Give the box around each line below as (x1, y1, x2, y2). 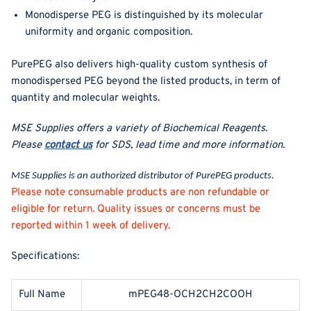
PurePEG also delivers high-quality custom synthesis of (11, 58, 267, 72)
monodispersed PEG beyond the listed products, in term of (11, 74, 280, 88)
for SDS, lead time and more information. (92, 138, 285, 152)
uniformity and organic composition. (25, 26, 192, 40)
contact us (44, 138, 92, 152)
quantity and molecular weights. (11, 91, 160, 105)
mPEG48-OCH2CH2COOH (128, 287, 253, 301)
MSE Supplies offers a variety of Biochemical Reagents (11, 121, 265, 135)
